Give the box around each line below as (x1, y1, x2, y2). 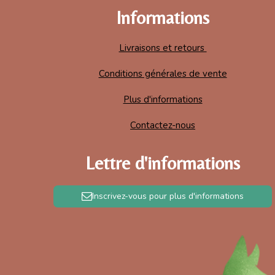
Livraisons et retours (118, 42, 207, 55)
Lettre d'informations (85, 152, 241, 174)
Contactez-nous (130, 119, 196, 132)
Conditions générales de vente (98, 68, 227, 80)
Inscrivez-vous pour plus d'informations (92, 190, 244, 202)
